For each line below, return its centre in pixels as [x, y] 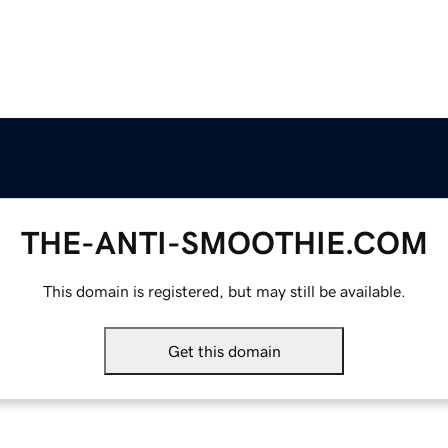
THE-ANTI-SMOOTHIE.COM [224, 243]
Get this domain [224, 351]
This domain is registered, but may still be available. [224, 291]
